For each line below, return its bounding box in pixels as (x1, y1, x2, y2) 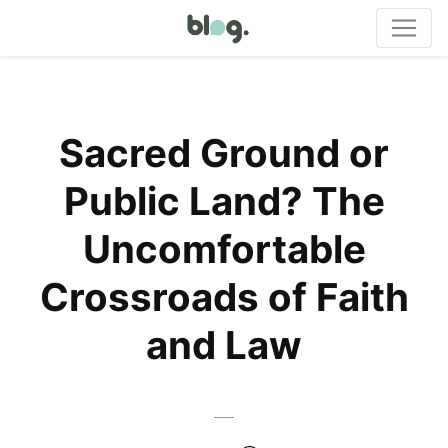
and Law (146, 322, 302, 368)
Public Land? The (63, 178, 385, 224)
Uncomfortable (82, 226, 366, 272)
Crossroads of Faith (39, 274, 409, 320)
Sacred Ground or (59, 130, 389, 176)
